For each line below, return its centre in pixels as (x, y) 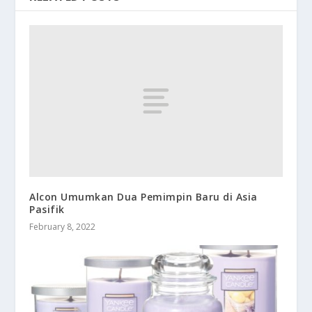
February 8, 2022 (63, 226)
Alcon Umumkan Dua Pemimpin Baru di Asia (143, 196)
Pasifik (47, 209)
